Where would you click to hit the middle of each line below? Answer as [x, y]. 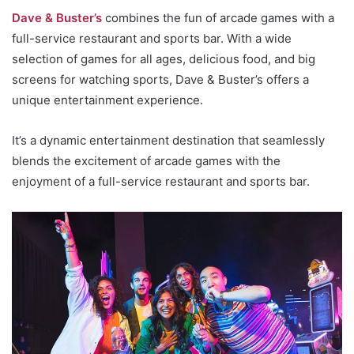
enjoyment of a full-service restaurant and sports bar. [161, 182]
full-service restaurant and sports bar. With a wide [152, 39]
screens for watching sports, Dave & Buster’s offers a [160, 80]
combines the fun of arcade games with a [218, 18]
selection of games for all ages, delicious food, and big [164, 59]
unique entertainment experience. [107, 100]
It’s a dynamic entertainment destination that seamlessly [168, 141]
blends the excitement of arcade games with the [146, 161]
